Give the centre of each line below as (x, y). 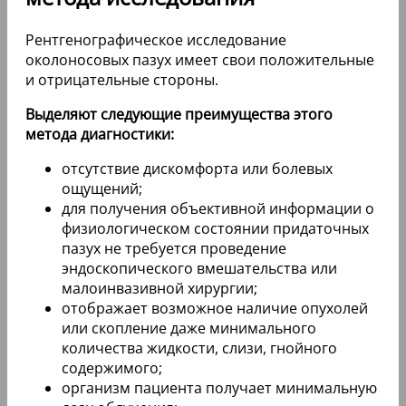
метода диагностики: (100, 135)
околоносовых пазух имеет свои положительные (200, 60)
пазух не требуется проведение (174, 249)
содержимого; (112, 368)
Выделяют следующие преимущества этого (179, 115)
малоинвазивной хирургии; (159, 289)
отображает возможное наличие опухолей (215, 309)
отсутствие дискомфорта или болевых (197, 169)
